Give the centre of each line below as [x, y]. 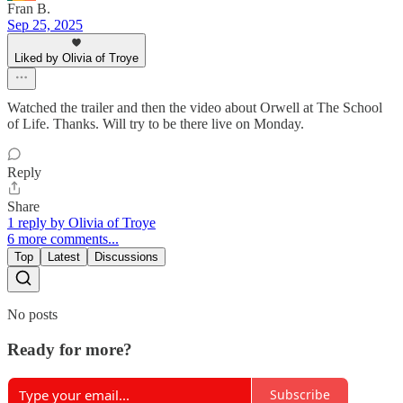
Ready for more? [70, 349]
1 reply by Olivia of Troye [81, 223]
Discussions [126, 257]
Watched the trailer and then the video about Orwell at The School [195, 108]
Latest [64, 257]
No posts [32, 315]
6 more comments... [63, 239]
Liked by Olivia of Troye [76, 58]
